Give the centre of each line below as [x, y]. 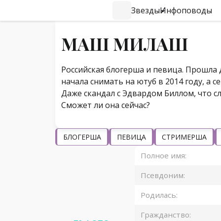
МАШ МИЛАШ [125, 44]
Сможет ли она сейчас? [106, 105]
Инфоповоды [186, 10]
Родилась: [159, 195]
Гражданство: [166, 215]
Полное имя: [164, 156]
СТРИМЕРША [184, 137]
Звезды [146, 10]
